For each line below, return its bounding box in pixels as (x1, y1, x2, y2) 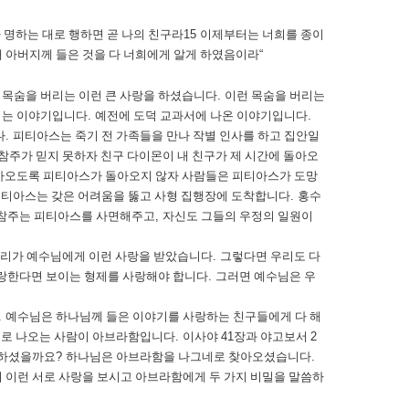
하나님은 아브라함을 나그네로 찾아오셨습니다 (66, 350, 311, 363)
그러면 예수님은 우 (215, 269, 316, 283)
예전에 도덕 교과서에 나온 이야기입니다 (95, 109, 308, 122)
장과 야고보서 (234, 330, 310, 343)
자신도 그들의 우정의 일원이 (163, 209, 313, 223)
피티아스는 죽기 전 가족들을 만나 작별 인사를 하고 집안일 (13, 129, 320, 142)
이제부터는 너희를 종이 (200, 27, 324, 41)
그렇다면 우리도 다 (220, 249, 320, 263)
